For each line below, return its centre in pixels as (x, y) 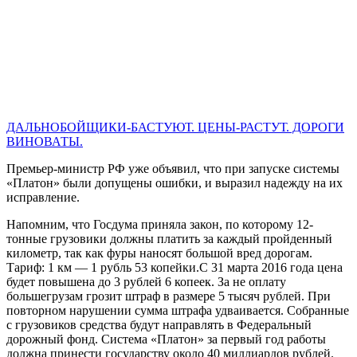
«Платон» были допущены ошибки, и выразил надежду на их (175, 182)
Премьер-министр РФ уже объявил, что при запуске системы (173, 168)
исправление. (43, 197)
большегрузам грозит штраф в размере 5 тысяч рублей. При (169, 296)
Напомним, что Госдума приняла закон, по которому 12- (160, 224)
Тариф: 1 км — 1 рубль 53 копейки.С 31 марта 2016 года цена (175, 267)
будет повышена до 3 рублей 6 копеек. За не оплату (146, 281)
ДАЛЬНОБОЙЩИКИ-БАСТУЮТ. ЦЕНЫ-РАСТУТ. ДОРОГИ (175, 127)
